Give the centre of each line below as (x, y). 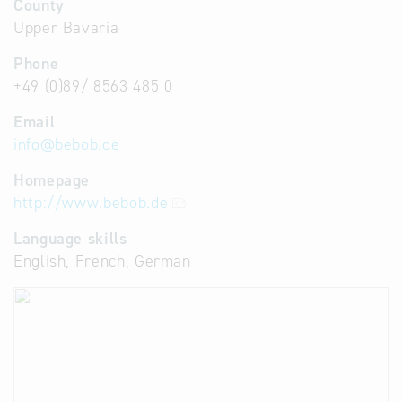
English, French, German (102, 261)
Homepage (52, 180)
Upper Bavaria (66, 28)
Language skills (70, 239)
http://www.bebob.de (91, 203)
